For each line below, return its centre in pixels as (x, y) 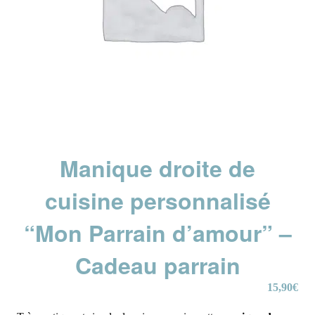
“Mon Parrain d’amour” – (157, 233)
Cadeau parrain (157, 265)
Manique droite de (157, 168)
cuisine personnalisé (157, 201)
